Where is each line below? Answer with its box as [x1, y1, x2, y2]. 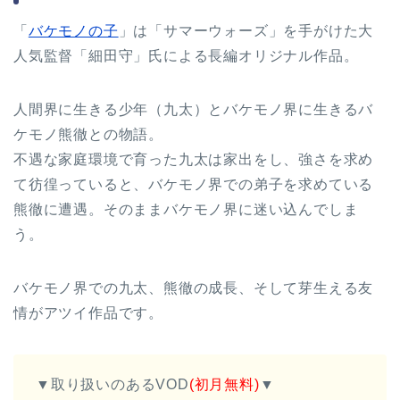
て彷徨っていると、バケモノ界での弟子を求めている [13, 176, 374, 192]
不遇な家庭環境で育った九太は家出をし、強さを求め [13, 151, 374, 167]
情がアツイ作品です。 [13, 304, 163, 321]
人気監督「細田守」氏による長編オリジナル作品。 [13, 47, 359, 63]
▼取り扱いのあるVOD [36, 376, 189, 392]
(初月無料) [188, 376, 260, 392]
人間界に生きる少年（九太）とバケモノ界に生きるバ [13, 101, 374, 117]
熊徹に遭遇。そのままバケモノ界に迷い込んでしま [13, 201, 359, 217]
